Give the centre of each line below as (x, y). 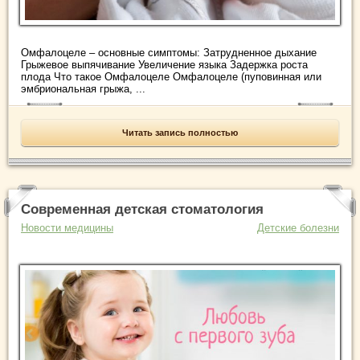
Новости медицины (67, 228)
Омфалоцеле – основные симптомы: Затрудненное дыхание (169, 53)
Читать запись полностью (180, 133)
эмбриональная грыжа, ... (83, 89)
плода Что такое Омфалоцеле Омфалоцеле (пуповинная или (171, 77)
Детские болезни (298, 228)
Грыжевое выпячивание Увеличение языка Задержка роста (164, 65)
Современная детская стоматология (142, 210)
